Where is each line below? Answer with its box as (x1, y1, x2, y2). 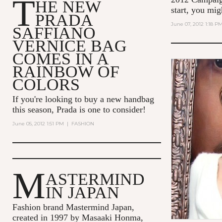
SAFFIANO (12, 23, 96, 42)
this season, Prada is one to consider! (12, 104, 146, 114)
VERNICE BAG (12, 36, 127, 55)
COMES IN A (12, 49, 108, 68)
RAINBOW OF (12, 62, 119, 81)
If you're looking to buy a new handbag (12, 94, 154, 104)
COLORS (12, 75, 80, 94)
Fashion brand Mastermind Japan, (12, 202, 134, 212)
